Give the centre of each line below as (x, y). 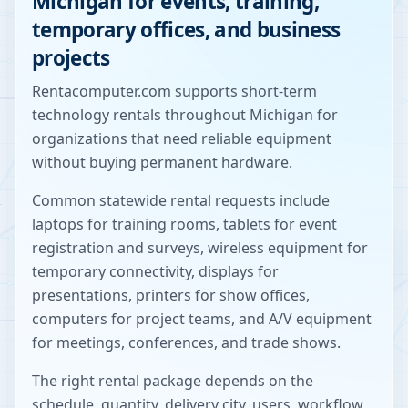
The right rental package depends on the (173, 381)
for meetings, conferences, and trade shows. (186, 342)
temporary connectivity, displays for (155, 271)
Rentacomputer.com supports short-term (174, 91)
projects (71, 58)
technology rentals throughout (139, 115)
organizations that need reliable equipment (182, 138)
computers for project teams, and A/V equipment (202, 319)
